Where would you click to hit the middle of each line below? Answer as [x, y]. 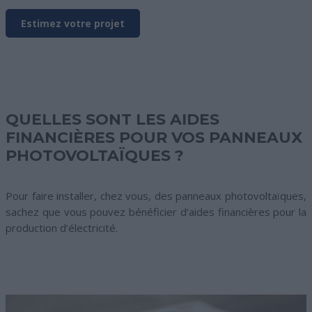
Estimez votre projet [73, 24]
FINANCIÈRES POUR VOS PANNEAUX [154, 138]
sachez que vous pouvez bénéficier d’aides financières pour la [156, 212]
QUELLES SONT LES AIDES [112, 120]
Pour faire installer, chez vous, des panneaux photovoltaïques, [156, 196]
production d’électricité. [62, 228]
